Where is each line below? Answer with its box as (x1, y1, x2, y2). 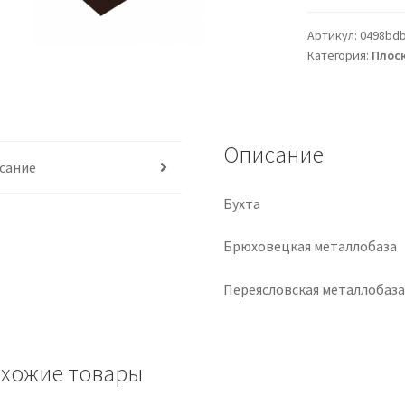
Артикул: (306, 27, 360, 44)
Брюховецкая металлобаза (223, 237, 398, 256)
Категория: (306, 47, 372, 64)
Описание (223, 139, 325, 169)
